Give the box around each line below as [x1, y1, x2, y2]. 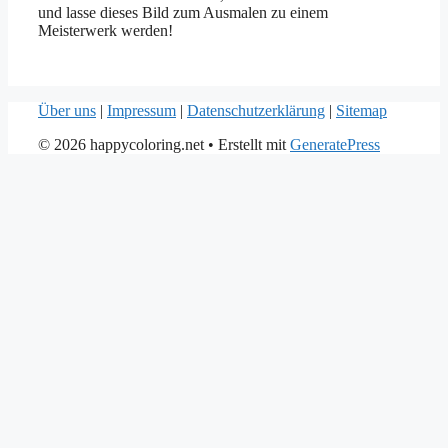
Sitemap [336, 102, 387, 120]
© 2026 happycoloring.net [38, 136, 204, 154]
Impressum [107, 102, 176, 120]
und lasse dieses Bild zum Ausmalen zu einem [38, 4, 328, 22]
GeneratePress [290, 136, 380, 154]
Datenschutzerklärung [187, 102, 325, 120]
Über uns [38, 102, 96, 120]
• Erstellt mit [204, 136, 290, 154]
